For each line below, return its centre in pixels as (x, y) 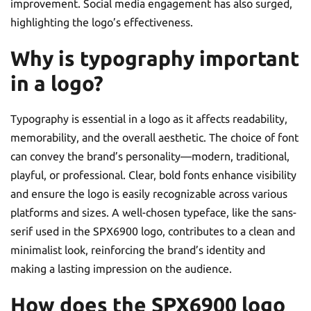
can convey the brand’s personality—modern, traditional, (150, 156)
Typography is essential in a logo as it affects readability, (149, 119)
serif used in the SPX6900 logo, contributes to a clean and (153, 231)
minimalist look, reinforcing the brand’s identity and (138, 250)
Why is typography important (155, 58)
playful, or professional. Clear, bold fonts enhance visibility (153, 175)
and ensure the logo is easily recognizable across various (149, 194)
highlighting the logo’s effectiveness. (102, 22)
